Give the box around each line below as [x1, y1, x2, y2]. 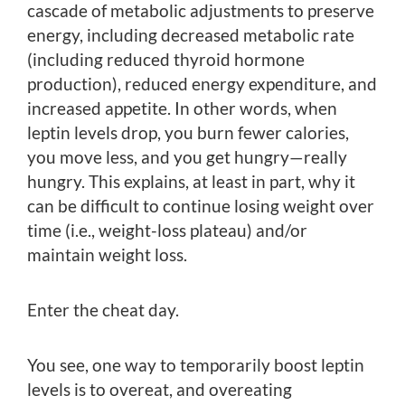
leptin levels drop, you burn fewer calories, [27, 122, 349, 144]
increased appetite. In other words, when [27, 98, 337, 119]
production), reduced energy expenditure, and [27, 73, 377, 95]
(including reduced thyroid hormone [27, 49, 305, 71]
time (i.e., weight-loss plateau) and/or [27, 220, 307, 241]
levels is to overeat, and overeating [27, 379, 292, 400]
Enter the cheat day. [27, 299, 179, 321]
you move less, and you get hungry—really [27, 146, 347, 168]
